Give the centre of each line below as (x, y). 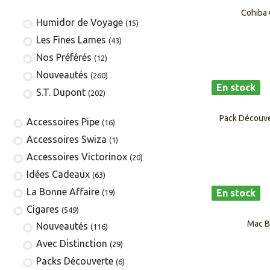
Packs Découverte (75, 261)
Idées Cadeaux (58, 174)
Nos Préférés (64, 58)
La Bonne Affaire (63, 191)
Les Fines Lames (71, 40)
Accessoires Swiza (67, 139)
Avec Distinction (72, 243)
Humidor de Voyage (80, 23)
